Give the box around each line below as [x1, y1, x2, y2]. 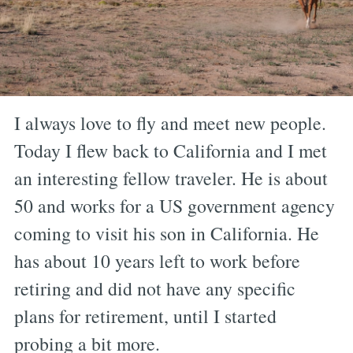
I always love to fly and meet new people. [13, 110, 326, 136]
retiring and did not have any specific [13, 276, 295, 302]
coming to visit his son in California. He [13, 221, 319, 247]
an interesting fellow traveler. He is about [13, 165, 328, 191]
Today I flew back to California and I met [13, 138, 327, 164]
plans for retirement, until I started [13, 303, 277, 329]
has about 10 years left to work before [13, 248, 300, 274]
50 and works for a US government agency [13, 193, 335, 219]
